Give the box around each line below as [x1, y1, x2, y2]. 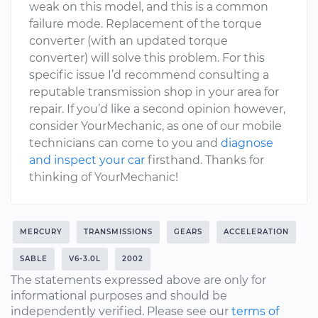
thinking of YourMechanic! [29, 170, 178, 184]
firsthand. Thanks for [145, 153, 264, 167]
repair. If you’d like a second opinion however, [29, 102, 285, 116]
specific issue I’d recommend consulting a [29, 68, 269, 82]
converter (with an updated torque [29, 34, 228, 48]
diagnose [221, 136, 273, 150]
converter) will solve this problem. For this [29, 51, 265, 65]
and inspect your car [29, 153, 145, 167]
